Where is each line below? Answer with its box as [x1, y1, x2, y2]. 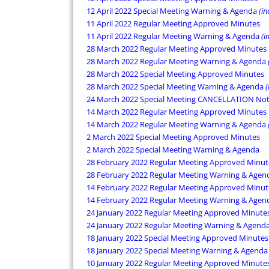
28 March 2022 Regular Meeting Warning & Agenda [86, 56, 268, 67]
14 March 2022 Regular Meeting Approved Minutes [86, 106, 267, 118]
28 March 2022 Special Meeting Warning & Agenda [86, 81, 265, 92]
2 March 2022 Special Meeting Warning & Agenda [86, 144, 259, 156]
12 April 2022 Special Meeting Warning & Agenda [86, 5, 259, 17]
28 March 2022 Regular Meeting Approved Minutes [86, 43, 267, 55]
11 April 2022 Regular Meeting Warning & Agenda [86, 31, 261, 42]
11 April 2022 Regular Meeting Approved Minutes [86, 18, 260, 29]
